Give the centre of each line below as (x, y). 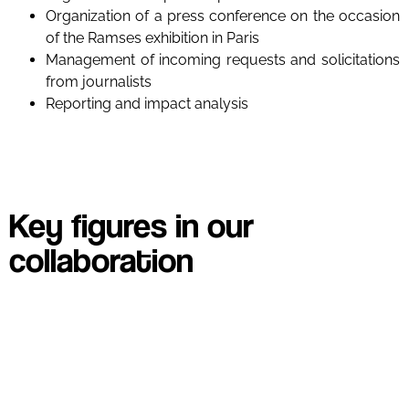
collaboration (101, 259)
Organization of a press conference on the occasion (223, 16)
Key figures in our (131, 225)
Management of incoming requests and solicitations (223, 60)
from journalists (99, 82)
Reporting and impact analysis (147, 104)
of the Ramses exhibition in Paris (152, 38)
